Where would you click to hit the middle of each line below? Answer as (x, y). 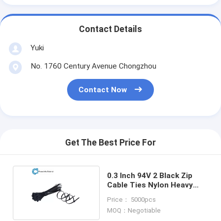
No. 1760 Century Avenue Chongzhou (93, 66)
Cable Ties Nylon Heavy (150, 185)
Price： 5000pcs (132, 199)
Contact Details (110, 29)
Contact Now (103, 90)
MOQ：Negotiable (134, 211)
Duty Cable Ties (136, 194)
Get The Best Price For (110, 143)
